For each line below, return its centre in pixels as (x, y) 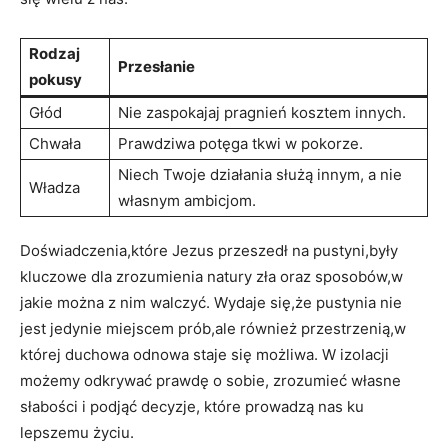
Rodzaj (54, 53)
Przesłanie (156, 66)
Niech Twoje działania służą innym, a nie (260, 174)
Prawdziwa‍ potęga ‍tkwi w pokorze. (240, 143)
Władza (54, 187)
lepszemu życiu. (77, 432)
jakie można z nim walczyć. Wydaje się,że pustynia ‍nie (211, 302)
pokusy (55, 79)
